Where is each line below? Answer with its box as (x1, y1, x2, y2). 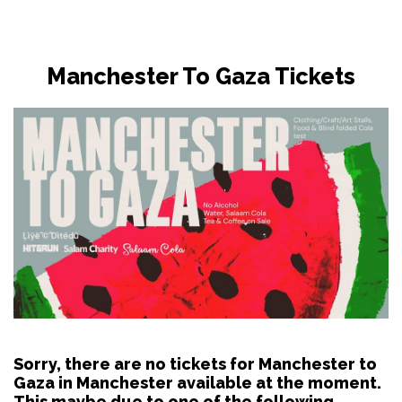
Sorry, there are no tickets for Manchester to (13, 354, 377, 373)
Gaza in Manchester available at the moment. (13, 372, 381, 392)
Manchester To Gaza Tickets (47, 62, 355, 90)
